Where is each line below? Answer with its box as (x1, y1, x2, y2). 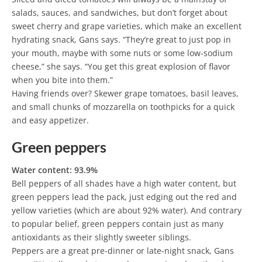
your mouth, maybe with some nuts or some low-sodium (12, 47, 233, 58)
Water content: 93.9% (12, 164, 98, 176)
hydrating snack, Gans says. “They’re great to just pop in (12, 33, 231, 45)
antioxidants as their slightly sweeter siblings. (12, 232, 191, 243)
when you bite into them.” (12, 74, 113, 85)
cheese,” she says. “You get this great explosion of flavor (12, 60, 230, 72)
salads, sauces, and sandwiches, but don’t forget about (12, 6, 227, 18)
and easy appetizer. (12, 114, 89, 126)
